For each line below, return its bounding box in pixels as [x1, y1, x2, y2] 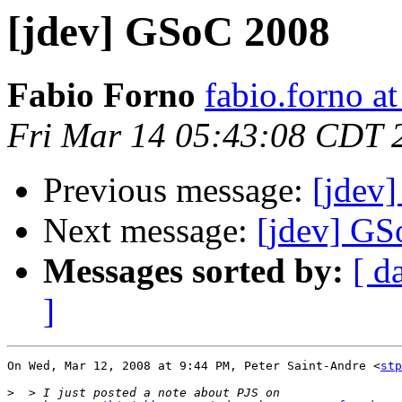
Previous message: [43, 170, 312, 210]
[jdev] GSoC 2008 [7, 8, 330, 55]
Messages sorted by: [43, 251, 344, 291]
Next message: [43, 211, 257, 250]
